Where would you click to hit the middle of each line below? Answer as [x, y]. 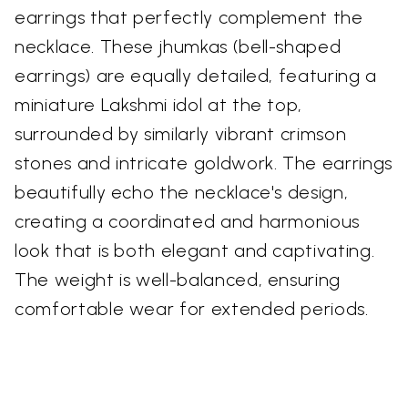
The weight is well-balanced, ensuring [178, 280]
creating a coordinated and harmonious [188, 222]
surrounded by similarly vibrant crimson [181, 134]
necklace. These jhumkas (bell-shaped [178, 47]
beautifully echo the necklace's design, [182, 193]
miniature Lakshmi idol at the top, [159, 105]
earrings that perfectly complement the [189, 18]
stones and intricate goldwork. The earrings [204, 163]
